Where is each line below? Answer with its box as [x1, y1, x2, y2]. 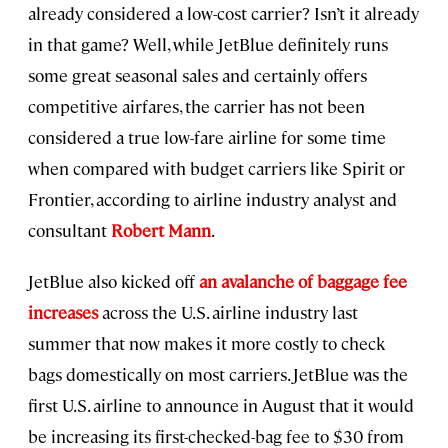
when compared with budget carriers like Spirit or [28, 156, 405, 179]
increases [28, 300, 98, 323]
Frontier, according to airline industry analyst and [28, 187, 397, 210]
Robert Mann [111, 218, 211, 241]
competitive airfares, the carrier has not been [28, 94, 365, 117]
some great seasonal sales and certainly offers [28, 63, 367, 86]
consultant [28, 218, 111, 241]
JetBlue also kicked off [28, 269, 199, 292]
